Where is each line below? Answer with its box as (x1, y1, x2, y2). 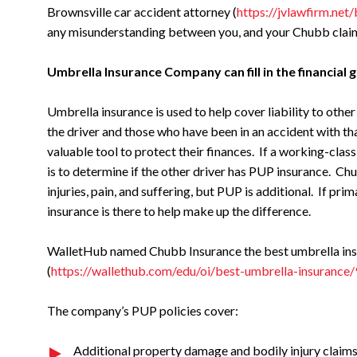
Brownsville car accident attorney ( (47, 4, 237, 19)
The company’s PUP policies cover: (47, 303, 238, 318)
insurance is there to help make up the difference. (47, 203, 313, 218)
